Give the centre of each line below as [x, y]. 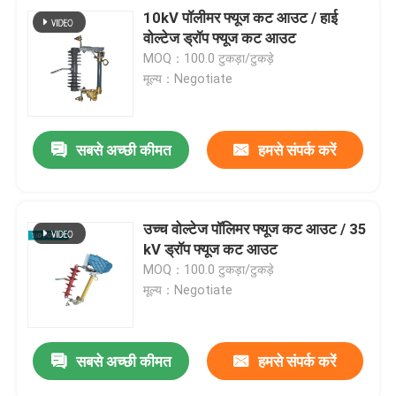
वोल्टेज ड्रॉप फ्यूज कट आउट [220, 38]
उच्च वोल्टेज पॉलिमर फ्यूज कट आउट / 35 [255, 228]
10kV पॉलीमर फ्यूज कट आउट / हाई [241, 17]
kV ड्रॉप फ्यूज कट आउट [211, 249]
